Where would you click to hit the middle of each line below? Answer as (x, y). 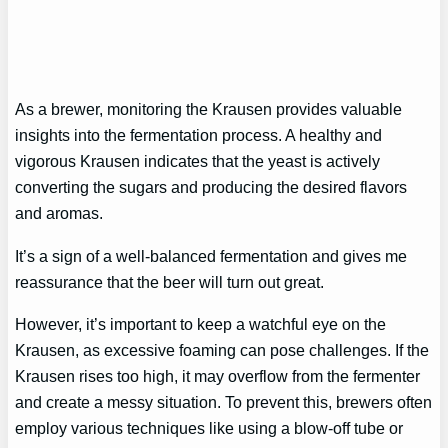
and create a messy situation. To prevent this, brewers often (224, 401)
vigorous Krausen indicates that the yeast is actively (198, 161)
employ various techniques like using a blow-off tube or (209, 427)
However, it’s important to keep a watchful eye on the (201, 323)
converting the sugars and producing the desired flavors (211, 187)
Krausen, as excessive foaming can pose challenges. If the (222, 349)
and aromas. (59, 213)
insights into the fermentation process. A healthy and (199, 135)
